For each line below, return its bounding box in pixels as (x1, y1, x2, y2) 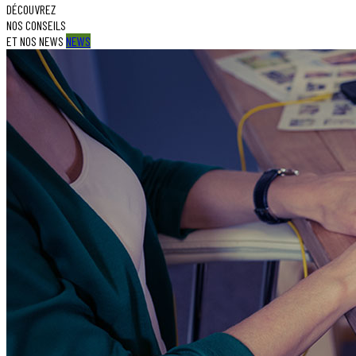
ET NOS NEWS (6, 33, 66, 48)
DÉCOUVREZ (6, 2, 56, 17)
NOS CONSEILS (6, 17, 66, 33)
